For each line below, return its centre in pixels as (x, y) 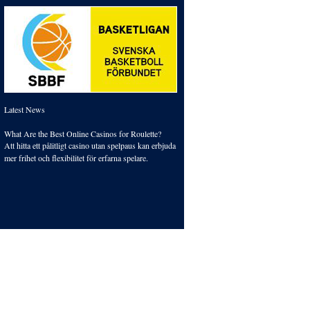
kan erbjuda (156, 145)
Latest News (25, 109)
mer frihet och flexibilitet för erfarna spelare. (76, 158)
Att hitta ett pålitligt (36, 145)
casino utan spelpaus (102, 145)
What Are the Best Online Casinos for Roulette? (83, 134)
